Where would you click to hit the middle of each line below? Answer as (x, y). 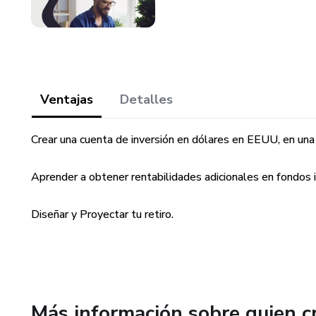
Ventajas (67, 99)
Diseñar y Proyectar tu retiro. (102, 214)
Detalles (146, 99)
